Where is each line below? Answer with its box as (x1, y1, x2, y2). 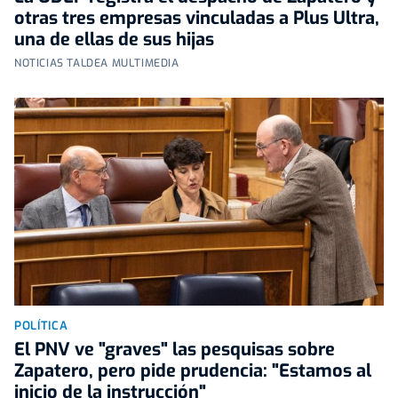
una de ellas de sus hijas (14, 27, 214, 52)
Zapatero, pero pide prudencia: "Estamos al (14, 358, 371, 383)
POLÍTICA (14, 317, 68, 333)
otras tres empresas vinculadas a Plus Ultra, (14, 5, 379, 30)
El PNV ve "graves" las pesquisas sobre (14, 337, 335, 362)
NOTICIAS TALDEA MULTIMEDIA (14, 55, 179, 70)
